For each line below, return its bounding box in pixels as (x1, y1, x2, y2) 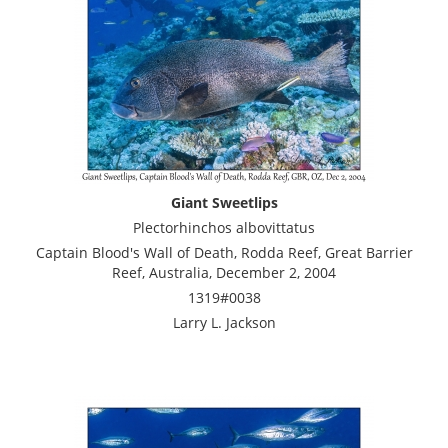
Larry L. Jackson (172, 312, 276, 332)
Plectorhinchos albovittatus (133, 217, 315, 237)
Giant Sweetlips (170, 192, 278, 212)
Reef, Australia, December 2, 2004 (112, 262, 336, 282)
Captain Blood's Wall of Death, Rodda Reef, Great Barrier (35, 242, 413, 262)
